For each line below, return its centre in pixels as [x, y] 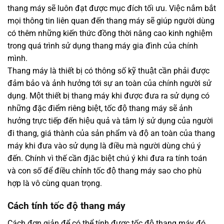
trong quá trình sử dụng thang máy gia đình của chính [103, 46]
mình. [17, 58]
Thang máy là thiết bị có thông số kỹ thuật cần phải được [108, 71]
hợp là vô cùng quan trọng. [55, 183]
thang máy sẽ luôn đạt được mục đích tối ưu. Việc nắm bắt [112, 8]
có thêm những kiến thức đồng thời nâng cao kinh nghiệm [110, 33]
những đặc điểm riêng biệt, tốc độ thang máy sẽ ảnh [100, 108]
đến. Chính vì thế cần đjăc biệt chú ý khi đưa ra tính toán [107, 158]
